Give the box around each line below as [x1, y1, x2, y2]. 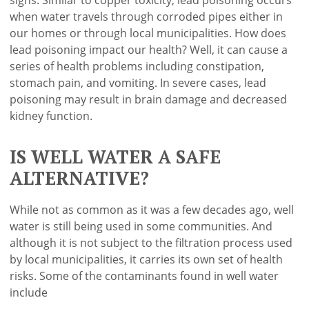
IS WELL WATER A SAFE [10, 144, 221, 169]
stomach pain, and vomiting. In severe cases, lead [10, 74, 267, 90]
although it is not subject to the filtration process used [10, 235, 293, 251]
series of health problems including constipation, [10, 58, 265, 74]
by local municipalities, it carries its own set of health [10, 252, 283, 268]
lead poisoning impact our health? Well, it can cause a [10, 41, 288, 57]
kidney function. [10, 108, 93, 123]
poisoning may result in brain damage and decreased [10, 91, 288, 107]
